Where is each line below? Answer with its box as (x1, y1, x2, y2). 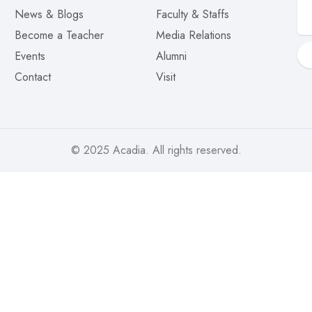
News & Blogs (14, 6, 84, 22)
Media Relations (155, 27, 231, 43)
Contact (14, 69, 51, 85)
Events (14, 48, 45, 64)
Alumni (155, 48, 187, 64)
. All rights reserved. (145, 142, 242, 158)
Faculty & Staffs (155, 6, 229, 22)
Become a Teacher (14, 27, 104, 43)
